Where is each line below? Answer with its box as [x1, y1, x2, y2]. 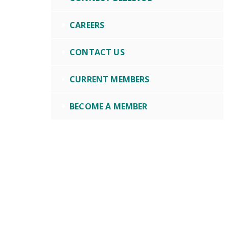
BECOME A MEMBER [70, 101, 148, 112]
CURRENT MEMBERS [70, 74, 150, 85]
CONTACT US [70, 47, 125, 58]
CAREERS [70, 19, 105, 31]
